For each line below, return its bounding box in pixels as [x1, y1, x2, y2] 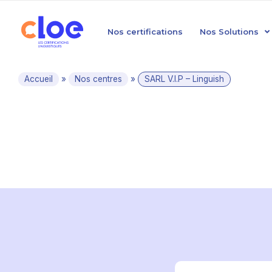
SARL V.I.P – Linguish [144, 74, 224, 84]
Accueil [24, 74, 53, 84]
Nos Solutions [200, 27, 259, 36]
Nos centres [75, 74, 122, 84]
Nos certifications [107, 27, 183, 36]
